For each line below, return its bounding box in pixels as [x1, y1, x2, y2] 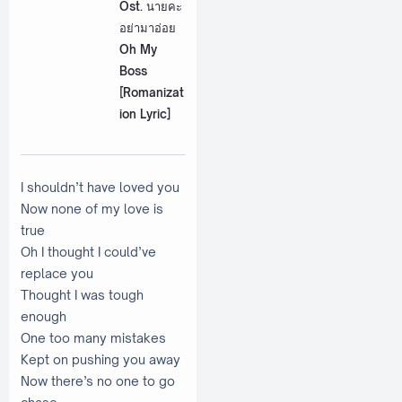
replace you [21, 265, 93, 281]
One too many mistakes [21, 329, 166, 345]
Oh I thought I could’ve [21, 243, 156, 259]
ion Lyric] [118, 107, 170, 122]
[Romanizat [118, 85, 184, 100]
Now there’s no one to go [21, 372, 175, 389]
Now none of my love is [21, 200, 163, 216]
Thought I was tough [21, 286, 144, 302]
